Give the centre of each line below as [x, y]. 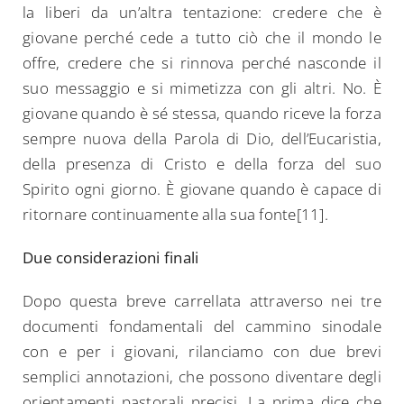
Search [50, 50]
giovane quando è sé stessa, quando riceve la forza [202, 114]
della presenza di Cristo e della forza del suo [202, 164]
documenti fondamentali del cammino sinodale [202, 326]
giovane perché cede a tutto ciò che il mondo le [202, 38]
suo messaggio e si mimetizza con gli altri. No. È [202, 88]
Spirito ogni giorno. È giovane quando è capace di [202, 189]
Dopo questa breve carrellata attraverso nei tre [202, 301]
